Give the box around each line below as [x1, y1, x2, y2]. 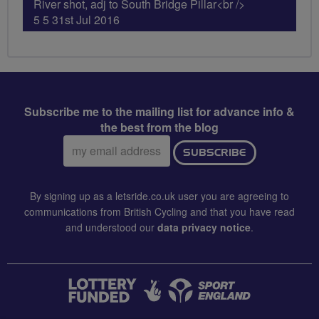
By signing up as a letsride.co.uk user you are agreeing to [30, 188, 289, 203]
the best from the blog [100, 118, 219, 135]
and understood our [66, 219, 157, 234]
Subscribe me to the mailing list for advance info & [24, 103, 295, 120]
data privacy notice [157, 219, 251, 234]
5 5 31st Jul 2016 [33, 11, 120, 28]
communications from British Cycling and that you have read [24, 204, 295, 219]
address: [62, 150, 106, 166]
